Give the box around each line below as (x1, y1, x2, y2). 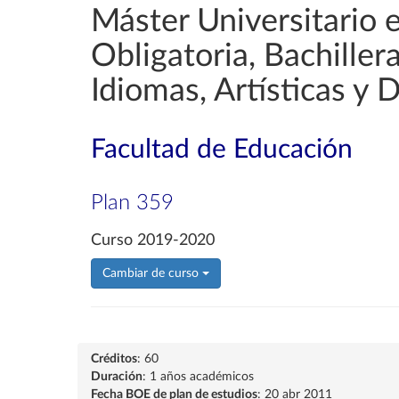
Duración (91, 370, 142, 383)
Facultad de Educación (91, 136, 353, 163)
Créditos (91, 353, 137, 365)
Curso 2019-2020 (91, 232, 215, 248)
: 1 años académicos (142, 370, 254, 383)
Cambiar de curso (102, 267, 202, 280)
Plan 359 (91, 192, 174, 214)
